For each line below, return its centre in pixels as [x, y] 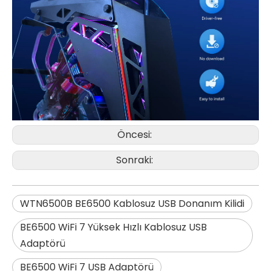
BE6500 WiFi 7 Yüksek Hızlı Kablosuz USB [113, 227]
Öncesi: [135, 134]
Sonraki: [135, 160]
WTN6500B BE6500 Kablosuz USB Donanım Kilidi [132, 203]
